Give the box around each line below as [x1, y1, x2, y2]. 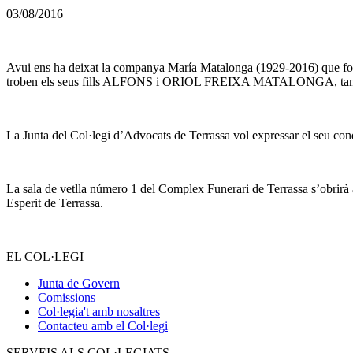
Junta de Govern [38, 276, 120, 290]
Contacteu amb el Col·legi [38, 318, 168, 333]
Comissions [38, 290, 95, 304]
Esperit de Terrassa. [6, 195, 103, 210]
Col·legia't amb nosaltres [38, 304, 160, 318]
